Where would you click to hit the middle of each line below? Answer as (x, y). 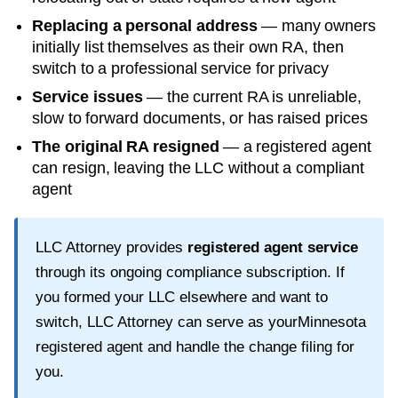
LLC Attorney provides (111, 247)
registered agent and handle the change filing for (195, 346)
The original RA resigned (126, 146)
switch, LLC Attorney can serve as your (167, 322)
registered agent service (273, 247)
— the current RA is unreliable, (252, 96)
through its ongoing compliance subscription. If (190, 272)
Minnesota (332, 322)
